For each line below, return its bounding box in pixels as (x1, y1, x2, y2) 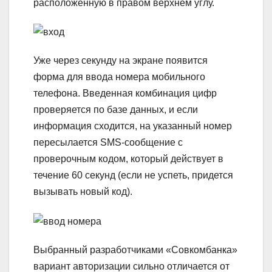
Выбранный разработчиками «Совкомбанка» (33, 244, 237, 255)
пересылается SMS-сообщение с (33, 137, 183, 148)
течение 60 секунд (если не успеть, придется (33, 170, 233, 181)
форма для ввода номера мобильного (33, 72, 205, 83)
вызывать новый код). (33, 186, 132, 197)
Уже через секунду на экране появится (33, 55, 208, 66)
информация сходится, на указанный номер (33, 121, 232, 132)
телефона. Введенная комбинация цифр (33, 88, 217, 99)
